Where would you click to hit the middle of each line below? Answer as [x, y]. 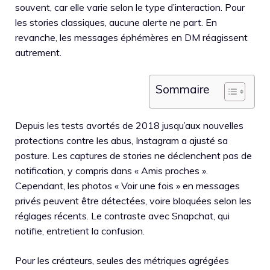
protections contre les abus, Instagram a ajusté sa [121, 140]
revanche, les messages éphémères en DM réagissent [131, 37]
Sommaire [182, 89]
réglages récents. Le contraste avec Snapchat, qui [122, 216]
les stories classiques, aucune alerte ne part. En [116, 22]
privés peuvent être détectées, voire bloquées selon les [133, 201]
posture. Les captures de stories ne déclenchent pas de [133, 155]
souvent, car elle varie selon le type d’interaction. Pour [130, 7]
